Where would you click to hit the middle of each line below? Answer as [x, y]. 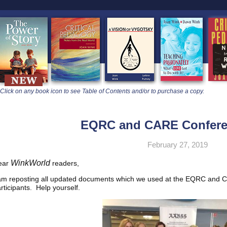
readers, [65, 163]
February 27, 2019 [177, 145]
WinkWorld [31, 163]
